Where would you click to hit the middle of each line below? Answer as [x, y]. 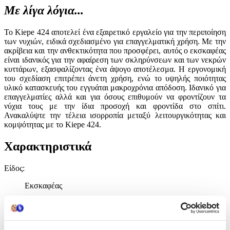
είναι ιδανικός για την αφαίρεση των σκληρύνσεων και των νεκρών [115, 60]
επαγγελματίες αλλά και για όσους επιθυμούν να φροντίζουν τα [115, 97]
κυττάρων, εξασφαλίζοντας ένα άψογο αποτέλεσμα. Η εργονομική [115, 69]
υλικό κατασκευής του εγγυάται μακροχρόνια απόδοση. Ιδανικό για [115, 87]
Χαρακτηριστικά [48, 146]
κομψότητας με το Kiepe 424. [53, 124]
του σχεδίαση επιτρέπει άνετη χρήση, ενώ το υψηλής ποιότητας [115, 78]
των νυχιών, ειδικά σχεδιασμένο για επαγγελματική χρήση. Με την [115, 41]
